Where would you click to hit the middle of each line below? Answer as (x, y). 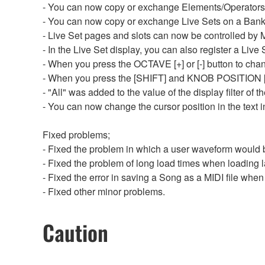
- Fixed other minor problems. (104, 191)
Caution (75, 232)
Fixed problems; (76, 134)
